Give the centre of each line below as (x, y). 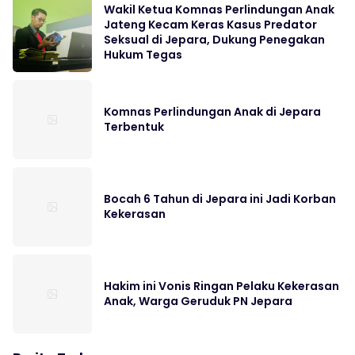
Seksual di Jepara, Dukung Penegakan (214, 39)
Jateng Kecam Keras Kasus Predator (210, 24)
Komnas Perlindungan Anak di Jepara (212, 111)
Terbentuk (134, 126)
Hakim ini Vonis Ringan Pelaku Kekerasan (221, 286)
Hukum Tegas (143, 54)
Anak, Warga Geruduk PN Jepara (198, 301)
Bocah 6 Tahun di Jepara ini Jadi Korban (220, 198)
